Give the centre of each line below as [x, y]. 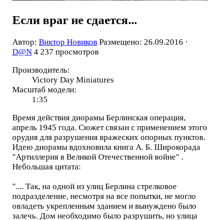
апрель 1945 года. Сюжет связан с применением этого [110, 127]
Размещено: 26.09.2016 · [143, 42]
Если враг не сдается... [74, 20]
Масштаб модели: [44, 89]
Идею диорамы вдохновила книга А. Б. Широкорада [106, 147]
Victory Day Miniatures [73, 80]
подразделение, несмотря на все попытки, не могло [104, 196]
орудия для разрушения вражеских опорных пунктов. [109, 137]
